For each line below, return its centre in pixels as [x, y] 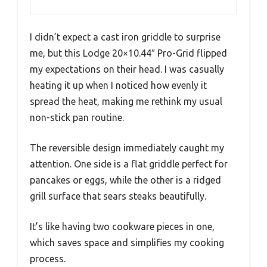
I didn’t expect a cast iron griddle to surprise [125, 37]
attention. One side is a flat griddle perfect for [129, 164]
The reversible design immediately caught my [127, 148]
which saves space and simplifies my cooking [127, 242]
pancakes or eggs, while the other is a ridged [125, 180]
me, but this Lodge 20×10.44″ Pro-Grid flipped [128, 53]
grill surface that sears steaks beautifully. [118, 196]
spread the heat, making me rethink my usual [126, 101]
